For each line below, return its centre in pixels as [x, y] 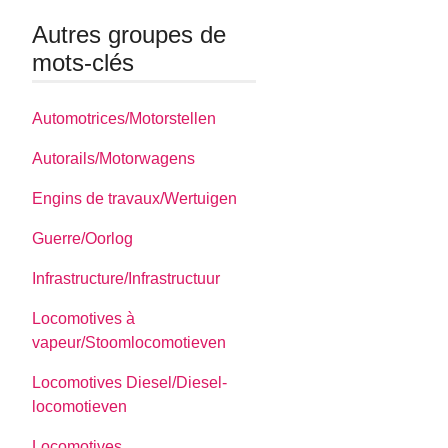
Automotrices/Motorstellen [124, 118]
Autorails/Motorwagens [114, 158]
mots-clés [83, 63]
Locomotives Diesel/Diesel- [130, 382]
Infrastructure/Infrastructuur [126, 278]
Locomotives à [84, 318]
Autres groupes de [129, 35]
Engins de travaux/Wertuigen [135, 198]
